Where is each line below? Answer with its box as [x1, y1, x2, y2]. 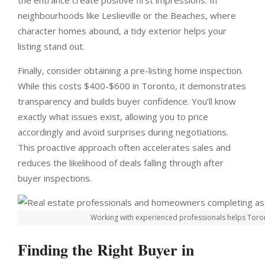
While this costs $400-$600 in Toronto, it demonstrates [18, 80, 246, 92]
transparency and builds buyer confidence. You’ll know [18, 95, 236, 107]
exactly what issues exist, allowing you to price [18, 111, 208, 122]
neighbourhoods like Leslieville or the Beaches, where [18, 9, 236, 21]
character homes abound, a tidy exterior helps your [18, 25, 227, 37]
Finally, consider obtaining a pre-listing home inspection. [18, 64, 243, 76]
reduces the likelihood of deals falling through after [18, 157, 224, 169]
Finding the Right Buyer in [18, 238, 194, 261]
